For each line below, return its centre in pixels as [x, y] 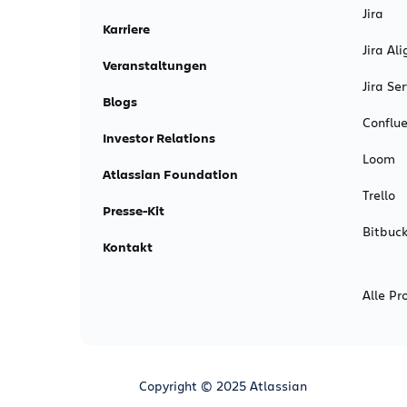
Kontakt [128, 247]
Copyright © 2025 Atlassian [223, 385]
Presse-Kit [134, 211]
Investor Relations [159, 138]
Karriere [126, 29]
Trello [378, 195]
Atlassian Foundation [170, 174]
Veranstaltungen [155, 65]
